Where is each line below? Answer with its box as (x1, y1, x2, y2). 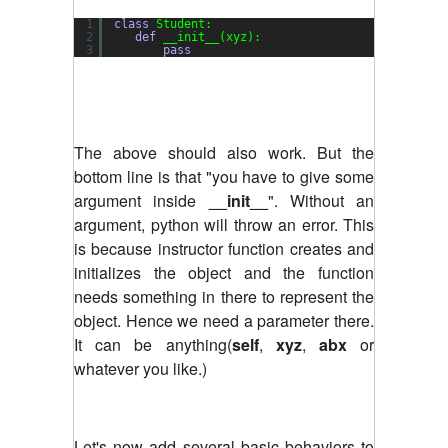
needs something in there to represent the (74, 284, 374, 308)
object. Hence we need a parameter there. (74, 308, 374, 332)
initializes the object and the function (74, 260, 374, 284)
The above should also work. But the (74, 140, 374, 164)
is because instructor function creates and (74, 236, 374, 260)
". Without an (267, 188, 374, 212)
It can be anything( (74, 332, 232, 356)
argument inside (74, 188, 209, 212)
